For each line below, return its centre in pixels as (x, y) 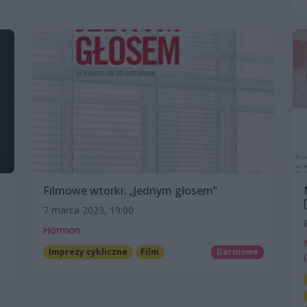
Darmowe (238, 251)
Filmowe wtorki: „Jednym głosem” (130, 190)
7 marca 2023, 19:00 (88, 210)
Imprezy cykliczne (88, 251)
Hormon (62, 230)
